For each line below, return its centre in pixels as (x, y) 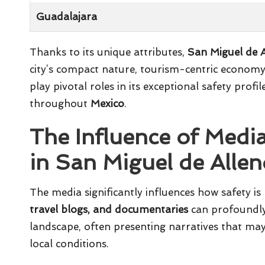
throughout (60, 104)
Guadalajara (67, 17)
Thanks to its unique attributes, (109, 52)
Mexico (107, 104)
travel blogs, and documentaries (109, 210)
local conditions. (69, 244)
